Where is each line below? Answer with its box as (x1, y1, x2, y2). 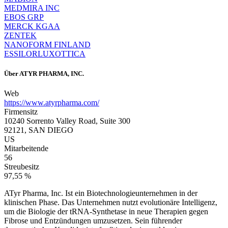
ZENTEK (4, 31, 37, 40)
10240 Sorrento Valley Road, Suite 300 (4, 116, 130, 125)
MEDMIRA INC (4, 3, 60, 12)
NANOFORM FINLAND (4, 40, 91, 49)
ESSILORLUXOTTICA (4, 49, 85, 58)
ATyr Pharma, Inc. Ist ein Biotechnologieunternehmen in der (4, 188, 197, 197)
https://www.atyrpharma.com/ (4, 98, 99, 107)
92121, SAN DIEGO (4, 125, 73, 134)
